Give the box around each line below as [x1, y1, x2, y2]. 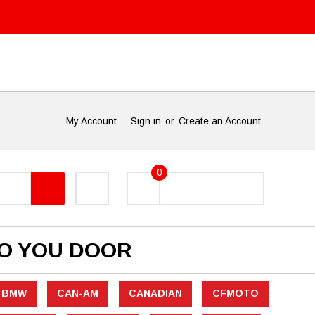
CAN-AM [56, 288, 98, 300]
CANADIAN [128, 288, 182, 300]
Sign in [131, 115, 161, 127]
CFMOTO [212, 288, 259, 300]
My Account [66, 115, 117, 127]
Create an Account [179, 115, 261, 127]
